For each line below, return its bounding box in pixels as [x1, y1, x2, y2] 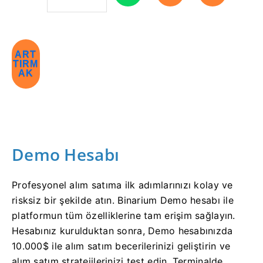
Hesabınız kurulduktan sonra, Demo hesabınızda [12, 224, 233, 237]
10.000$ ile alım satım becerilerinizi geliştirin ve [12, 240, 231, 252]
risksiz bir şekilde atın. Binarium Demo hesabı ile [12, 194, 234, 206]
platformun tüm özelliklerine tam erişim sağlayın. [12, 209, 235, 221]
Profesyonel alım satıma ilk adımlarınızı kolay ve [12, 178, 233, 191]
